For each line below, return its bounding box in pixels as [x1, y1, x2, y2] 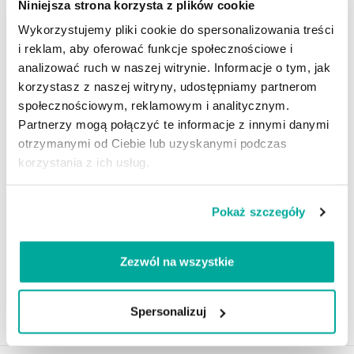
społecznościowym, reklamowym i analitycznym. [18, 98, 289, 112]
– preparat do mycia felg [20, 183, 158, 198]
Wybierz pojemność [34, 249, 144, 265]
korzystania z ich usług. [18, 155, 149, 169]
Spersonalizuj [130, 304, 206, 318]
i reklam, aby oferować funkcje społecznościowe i [18, 41, 292, 55]
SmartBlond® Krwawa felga [10, 168, 168, 183]
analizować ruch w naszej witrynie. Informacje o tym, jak [18, 60, 330, 74]
